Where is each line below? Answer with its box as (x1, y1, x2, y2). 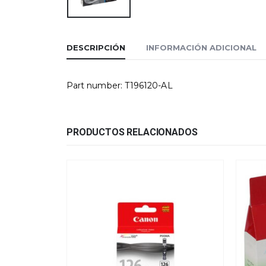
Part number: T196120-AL (66, 80, 173, 91)
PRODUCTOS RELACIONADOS (66, 126, 198, 138)
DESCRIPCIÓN (66, 43, 125, 53)
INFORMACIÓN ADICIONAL (146, 43, 256, 53)
